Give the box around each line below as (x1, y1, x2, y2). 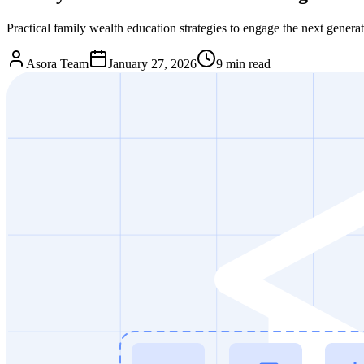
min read (223, 56, 271, 71)
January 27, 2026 (108, 56, 197, 71)
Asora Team (26, 56, 89, 71)
